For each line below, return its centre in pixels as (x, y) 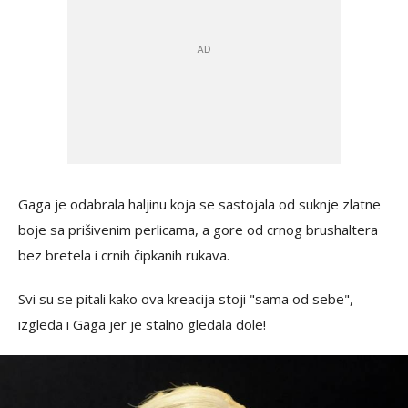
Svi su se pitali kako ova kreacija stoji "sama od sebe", (186, 299)
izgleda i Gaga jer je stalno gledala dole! (142, 324)
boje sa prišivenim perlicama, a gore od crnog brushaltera (198, 229)
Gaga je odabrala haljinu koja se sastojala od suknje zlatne (199, 204)
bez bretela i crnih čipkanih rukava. (124, 255)
